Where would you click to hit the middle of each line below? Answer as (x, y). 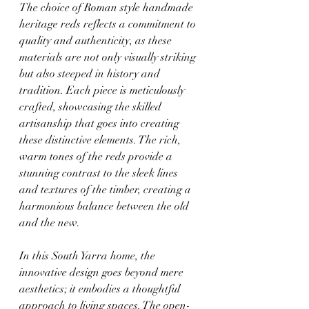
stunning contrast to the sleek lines (100, 173)
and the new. (50, 223)
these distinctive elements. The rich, (101, 140)
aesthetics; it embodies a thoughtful (101, 289)
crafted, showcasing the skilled (92, 107)
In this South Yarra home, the (89, 256)
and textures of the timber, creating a (107, 190)
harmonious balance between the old (106, 207)
